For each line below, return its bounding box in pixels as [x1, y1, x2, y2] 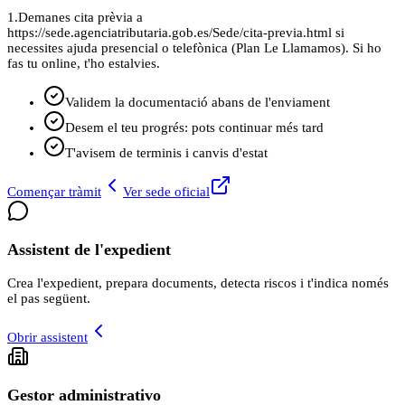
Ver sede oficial [123, 184, 210, 199]
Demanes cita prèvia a [18, 9, 143, 24]
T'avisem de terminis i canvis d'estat [65, 145, 268, 160]
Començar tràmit [7, 184, 101, 199]
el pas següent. [7, 290, 90, 306]
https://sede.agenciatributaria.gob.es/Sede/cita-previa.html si [7, 24, 344, 40]
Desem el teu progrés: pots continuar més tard [65, 119, 324, 135]
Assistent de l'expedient [7, 240, 171, 259]
